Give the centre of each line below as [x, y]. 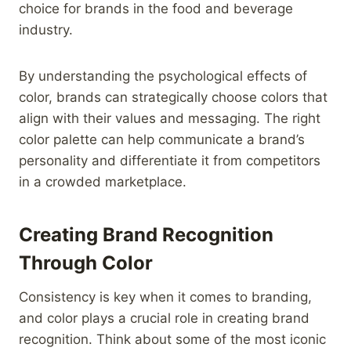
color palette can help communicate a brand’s [162, 139]
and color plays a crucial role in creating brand [164, 318]
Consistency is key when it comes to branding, [165, 297]
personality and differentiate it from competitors [170, 160]
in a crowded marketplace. [103, 181]
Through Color [86, 262]
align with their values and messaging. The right [170, 118]
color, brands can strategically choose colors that [173, 97]
